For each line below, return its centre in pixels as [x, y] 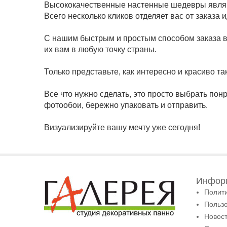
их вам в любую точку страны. [100, 50]
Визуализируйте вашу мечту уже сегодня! [122, 128]
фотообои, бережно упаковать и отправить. [126, 105]
